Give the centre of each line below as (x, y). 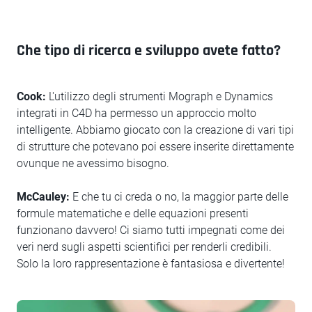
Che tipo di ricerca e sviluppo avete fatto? (149, 51)
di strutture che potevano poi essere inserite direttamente (155, 147)
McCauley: (43, 197)
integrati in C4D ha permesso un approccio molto (136, 113)
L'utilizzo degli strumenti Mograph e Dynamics (159, 96)
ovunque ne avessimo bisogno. (93, 163)
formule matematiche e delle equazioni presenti (133, 213)
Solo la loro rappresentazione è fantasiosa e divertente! (151, 264)
